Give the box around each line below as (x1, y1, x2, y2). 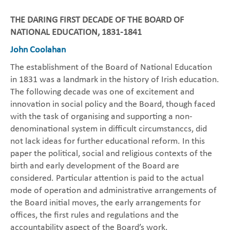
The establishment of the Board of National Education (10, 63, 212, 72)
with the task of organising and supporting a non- (10, 112, 193, 122)
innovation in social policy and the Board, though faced (10, 100, 215, 109)
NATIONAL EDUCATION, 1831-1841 (10, 28, 142, 37)
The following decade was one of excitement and (10, 87, 194, 97)
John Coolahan (10, 45, 66, 55)
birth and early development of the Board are (10, 161, 179, 171)
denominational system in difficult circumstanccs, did (10, 124, 207, 134)
